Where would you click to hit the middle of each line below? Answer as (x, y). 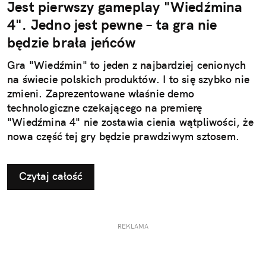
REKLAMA (133, 226)
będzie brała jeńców (73, 42)
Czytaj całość (51, 176)
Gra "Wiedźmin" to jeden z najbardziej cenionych (127, 65)
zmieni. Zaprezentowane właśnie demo (101, 93)
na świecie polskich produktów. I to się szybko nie (129, 79)
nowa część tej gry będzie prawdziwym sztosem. (123, 136)
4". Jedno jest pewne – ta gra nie (112, 24)
